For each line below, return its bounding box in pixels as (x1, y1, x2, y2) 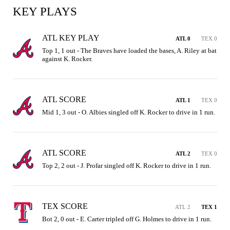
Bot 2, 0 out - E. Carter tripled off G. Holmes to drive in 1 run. (42, 215, 212, 223)
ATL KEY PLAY (42, 33, 100, 42)
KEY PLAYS (13, 5, 77, 18)
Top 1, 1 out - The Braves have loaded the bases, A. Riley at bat (42, 47, 217, 54)
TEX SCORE (42, 202, 88, 210)
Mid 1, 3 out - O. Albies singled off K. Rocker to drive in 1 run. (42, 108, 215, 116)
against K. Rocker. (42, 55, 92, 63)
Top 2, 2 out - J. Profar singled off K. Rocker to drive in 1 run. (42, 162, 211, 169)
